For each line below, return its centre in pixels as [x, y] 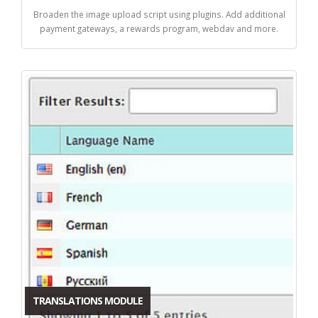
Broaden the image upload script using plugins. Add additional [159, 14]
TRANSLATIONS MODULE [88, 300]
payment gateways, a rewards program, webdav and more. [159, 28]
